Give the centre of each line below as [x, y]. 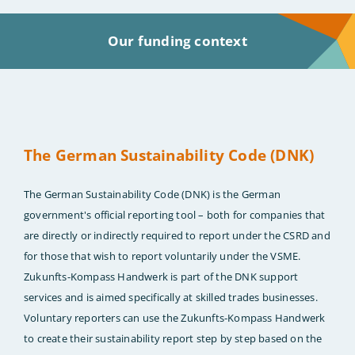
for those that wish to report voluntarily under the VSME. [162, 256]
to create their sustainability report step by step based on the [173, 339]
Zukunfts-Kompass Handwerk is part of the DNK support [161, 277]
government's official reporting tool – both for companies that [175, 215]
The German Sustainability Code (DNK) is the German [153, 195]
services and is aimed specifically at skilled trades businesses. [171, 298]
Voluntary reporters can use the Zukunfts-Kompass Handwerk [175, 318]
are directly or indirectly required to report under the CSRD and [177, 236]
